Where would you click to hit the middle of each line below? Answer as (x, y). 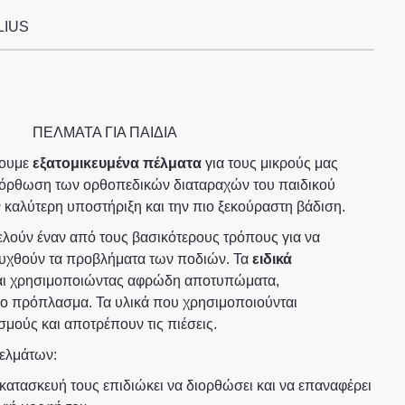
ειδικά (272, 259)
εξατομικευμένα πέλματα (115, 163)
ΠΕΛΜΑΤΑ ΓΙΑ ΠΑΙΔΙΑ (106, 132)
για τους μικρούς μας (269, 163)
